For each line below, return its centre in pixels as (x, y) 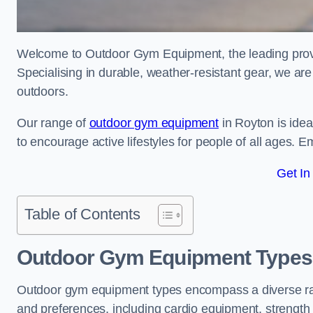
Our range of (53, 123)
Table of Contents (82, 214)
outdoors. (44, 92)
